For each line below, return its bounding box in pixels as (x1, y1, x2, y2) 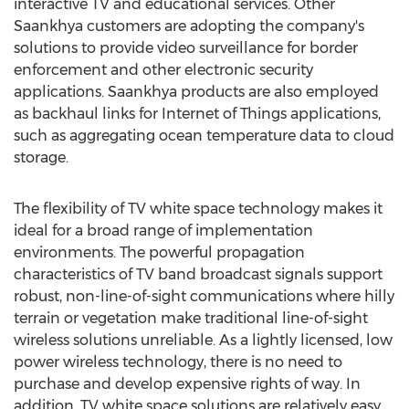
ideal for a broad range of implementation (14, 222, 313, 239)
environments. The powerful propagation (14, 244, 305, 261)
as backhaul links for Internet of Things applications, (14, 105, 381, 122)
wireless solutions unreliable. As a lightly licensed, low (14, 331, 393, 349)
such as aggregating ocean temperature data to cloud (14, 127, 394, 144)
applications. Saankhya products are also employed (14, 83, 379, 100)
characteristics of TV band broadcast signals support (14, 266, 383, 283)
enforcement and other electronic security (14, 61, 313, 79)
